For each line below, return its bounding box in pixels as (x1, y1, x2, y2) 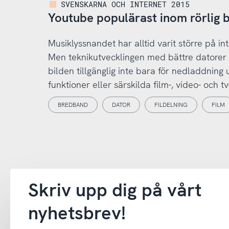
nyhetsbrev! (28, 201, 126, 225)
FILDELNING (154, 101, 188, 109)
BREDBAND (57, 101, 88, 109)
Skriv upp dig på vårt (28, 178, 201, 202)
